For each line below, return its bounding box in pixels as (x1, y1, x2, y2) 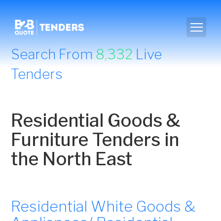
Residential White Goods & (11, 197, 196, 215)
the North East (11, 148, 133, 170)
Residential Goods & (11, 110, 181, 131)
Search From (11, 46, 96, 63)
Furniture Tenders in (11, 129, 180, 150)
